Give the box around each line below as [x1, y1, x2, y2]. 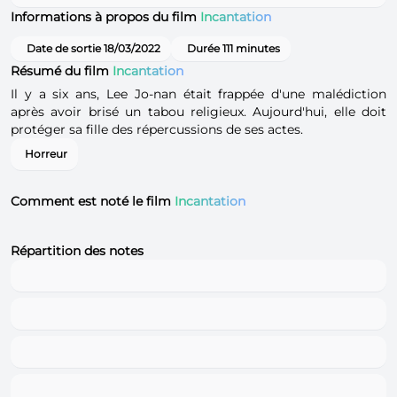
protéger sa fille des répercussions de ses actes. [11, 121, 303, 137]
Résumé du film [11, 62, 113, 79]
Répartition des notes [11, 242, 144, 259]
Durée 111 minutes [187, 41, 280, 55]
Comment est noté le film [11, 192, 175, 209]
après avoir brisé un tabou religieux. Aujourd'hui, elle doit [11, 103, 386, 120]
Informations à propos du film [11, 8, 200, 25]
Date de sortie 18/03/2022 [27, 41, 160, 55]
